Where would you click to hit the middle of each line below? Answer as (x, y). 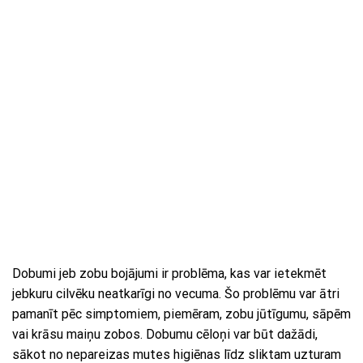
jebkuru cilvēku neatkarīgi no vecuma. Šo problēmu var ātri (176, 293)
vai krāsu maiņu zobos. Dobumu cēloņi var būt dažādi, (165, 334)
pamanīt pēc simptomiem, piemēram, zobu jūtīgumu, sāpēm (181, 314)
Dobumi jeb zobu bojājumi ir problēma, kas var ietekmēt (169, 273)
